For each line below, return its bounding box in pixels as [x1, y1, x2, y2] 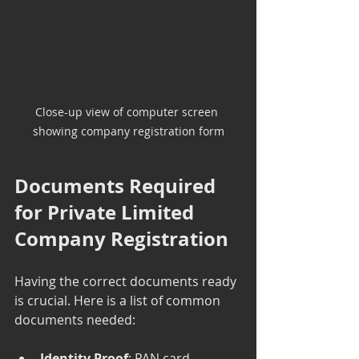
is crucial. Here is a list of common [14, 291, 224, 309]
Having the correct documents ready [14, 272, 240, 290]
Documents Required [14, 171, 220, 200]
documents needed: [14, 310, 135, 329]
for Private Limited [14, 198, 199, 226]
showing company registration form [32, 123, 224, 139]
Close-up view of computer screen [35, 103, 221, 119]
